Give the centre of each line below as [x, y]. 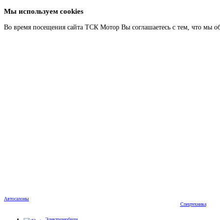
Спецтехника [193, 204]
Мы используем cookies [44, 11]
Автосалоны [16, 199]
